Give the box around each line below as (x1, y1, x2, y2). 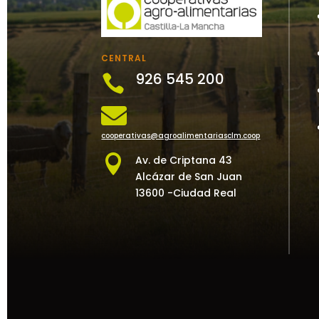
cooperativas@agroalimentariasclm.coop (101, 130, 261, 141)
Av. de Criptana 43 (135, 153, 232, 168)
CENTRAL (101, 51, 147, 64)
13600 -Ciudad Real (135, 186, 236, 201)
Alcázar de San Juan (135, 169, 242, 184)
